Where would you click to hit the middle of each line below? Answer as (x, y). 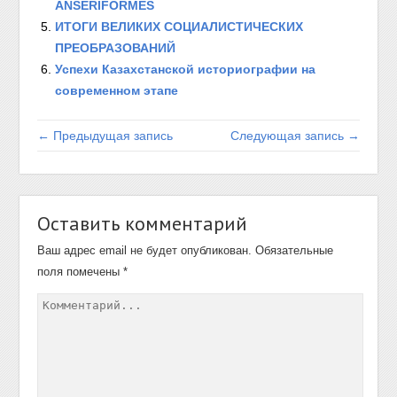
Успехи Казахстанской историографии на (186, 69)
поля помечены (81, 272)
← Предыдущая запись (105, 136)
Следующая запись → (295, 136)
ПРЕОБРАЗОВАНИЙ (116, 48)
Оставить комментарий (143, 223)
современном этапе (117, 90)
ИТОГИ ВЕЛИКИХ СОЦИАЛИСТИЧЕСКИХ (179, 27)
